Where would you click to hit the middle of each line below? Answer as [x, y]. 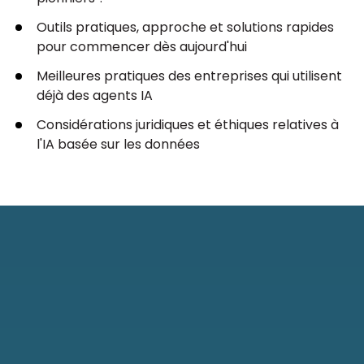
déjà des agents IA [95, 96]
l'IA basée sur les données [118, 145]
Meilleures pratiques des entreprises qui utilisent [189, 76]
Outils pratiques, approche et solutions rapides [185, 28]
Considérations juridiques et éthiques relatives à [188, 125]
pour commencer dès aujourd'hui [142, 47]
